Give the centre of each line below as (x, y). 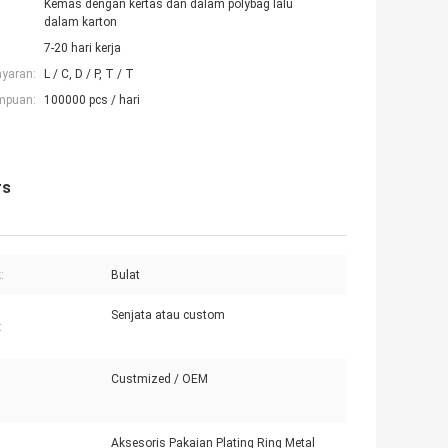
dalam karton (80, 22)
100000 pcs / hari (92, 100)
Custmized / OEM (159, 379)
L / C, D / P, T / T (89, 74)
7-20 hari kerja (82, 48)
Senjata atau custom (168, 315)
